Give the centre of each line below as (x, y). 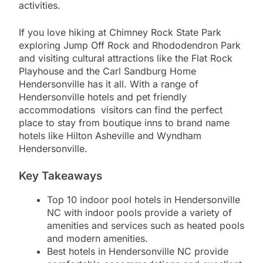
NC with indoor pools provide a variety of (139, 213)
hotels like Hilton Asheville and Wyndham (110, 135)
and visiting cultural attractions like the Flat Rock (126, 58)
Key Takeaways (60, 176)
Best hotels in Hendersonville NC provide (138, 252)
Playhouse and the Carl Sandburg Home (107, 71)
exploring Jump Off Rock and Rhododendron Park (130, 45)
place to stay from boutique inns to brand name (124, 122)
